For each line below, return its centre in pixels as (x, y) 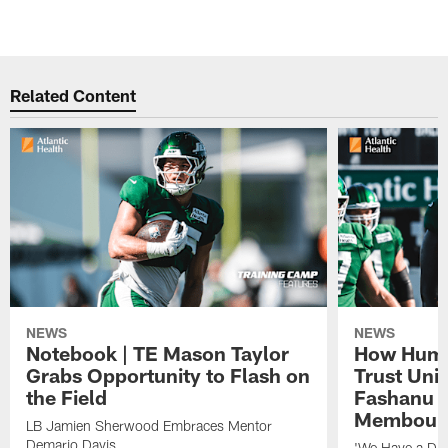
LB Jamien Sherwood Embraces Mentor (149, 425)
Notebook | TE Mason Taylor (158, 352)
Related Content (73, 95)
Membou (395, 418)
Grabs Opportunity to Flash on (168, 374)
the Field (67, 396)
